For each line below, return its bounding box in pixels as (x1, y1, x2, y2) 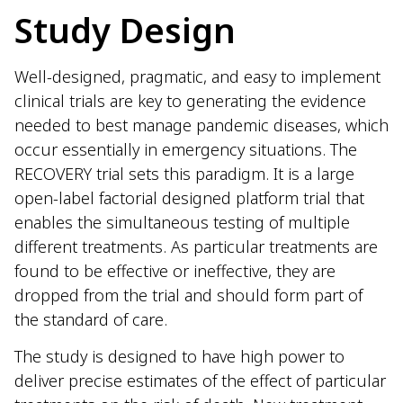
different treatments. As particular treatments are (14, 235, 378, 257)
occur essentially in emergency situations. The (14, 138, 357, 160)
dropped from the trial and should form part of (14, 283, 363, 306)
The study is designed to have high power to (14, 345, 345, 368)
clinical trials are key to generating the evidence (14, 89, 366, 112)
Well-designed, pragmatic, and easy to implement (14, 65, 381, 87)
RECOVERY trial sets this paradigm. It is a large (14, 162, 354, 184)
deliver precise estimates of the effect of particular (14, 370, 386, 392)
